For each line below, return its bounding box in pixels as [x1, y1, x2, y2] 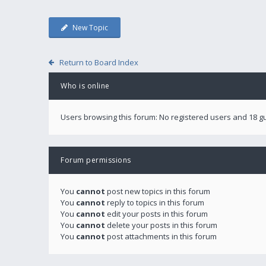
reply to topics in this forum [105, 197, 204, 208]
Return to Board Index [59, 56, 138, 68]
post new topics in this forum [105, 185, 210, 197]
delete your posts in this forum [105, 219, 217, 230]
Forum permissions [61, 154, 131, 165]
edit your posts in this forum [105, 208, 208, 219]
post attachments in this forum [105, 230, 217, 242]
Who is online [61, 80, 110, 91]
